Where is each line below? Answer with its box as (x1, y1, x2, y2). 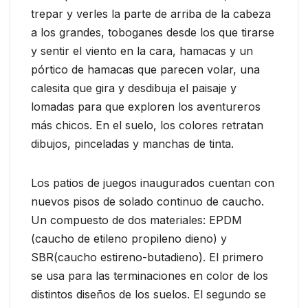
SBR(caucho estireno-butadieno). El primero (31, 250, 263, 264)
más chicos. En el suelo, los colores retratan (31, 118, 263, 132)
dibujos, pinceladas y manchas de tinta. (31, 136, 234, 151)
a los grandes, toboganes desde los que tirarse (31, 25, 274, 39)
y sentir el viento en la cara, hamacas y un (31, 43, 253, 58)
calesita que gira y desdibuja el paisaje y (31, 80, 236, 95)
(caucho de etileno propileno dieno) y (31, 231, 227, 245)
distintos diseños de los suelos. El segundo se (31, 287, 266, 301)
